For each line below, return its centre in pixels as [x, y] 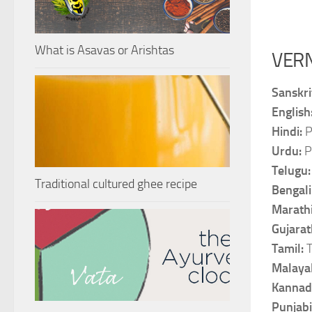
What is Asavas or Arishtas [104, 50]
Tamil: [289, 249]
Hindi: [288, 132]
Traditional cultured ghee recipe [116, 184]
